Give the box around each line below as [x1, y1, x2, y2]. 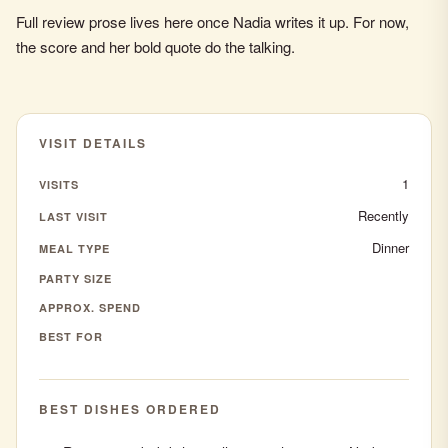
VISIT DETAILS [39, 134, 147, 152]
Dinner [372, 238, 409, 257]
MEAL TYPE [39, 240, 110, 256]
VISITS [39, 176, 79, 192]
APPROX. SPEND [39, 300, 141, 315]
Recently [358, 206, 409, 225]
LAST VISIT [39, 208, 108, 224]
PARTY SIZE [39, 271, 112, 286]
